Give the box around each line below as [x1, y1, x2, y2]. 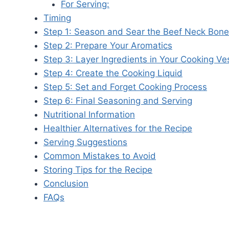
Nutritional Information [43, 109, 135, 120]
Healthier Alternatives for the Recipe [43, 123, 192, 134]
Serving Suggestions [43, 137, 127, 148]
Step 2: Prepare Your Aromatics [43, 40, 172, 51]
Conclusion [43, 178, 88, 189]
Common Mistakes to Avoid [43, 151, 156, 162]
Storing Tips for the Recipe [43, 165, 152, 175]
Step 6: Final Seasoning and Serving [43, 96, 192, 106]
